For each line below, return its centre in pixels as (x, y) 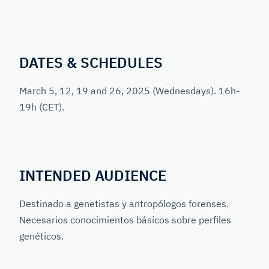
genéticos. (41, 236)
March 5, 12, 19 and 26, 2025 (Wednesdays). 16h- (129, 91)
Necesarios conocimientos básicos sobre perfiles (125, 220)
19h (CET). (42, 107)
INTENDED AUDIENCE (93, 176)
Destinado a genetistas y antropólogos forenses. (124, 204)
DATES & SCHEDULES (91, 63)
